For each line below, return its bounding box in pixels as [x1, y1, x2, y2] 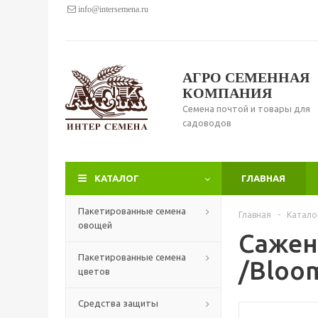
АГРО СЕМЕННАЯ [182, 70, 309, 85]
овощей [78, 220, 112, 230]
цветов [78, 266, 110, 276]
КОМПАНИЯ [182, 85, 272, 101]
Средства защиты [78, 298, 158, 308]
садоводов [182, 118, 231, 128]
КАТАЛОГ [94, 173, 139, 183]
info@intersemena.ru [76, 5, 148, 13]
